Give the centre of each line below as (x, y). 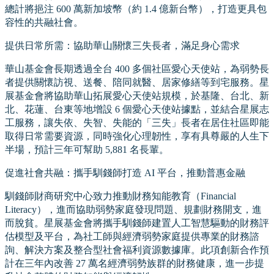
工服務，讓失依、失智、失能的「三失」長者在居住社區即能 (137, 123)
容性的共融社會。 (44, 22)
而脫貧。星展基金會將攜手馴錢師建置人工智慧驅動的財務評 (137, 223)
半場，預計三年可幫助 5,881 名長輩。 (87, 150)
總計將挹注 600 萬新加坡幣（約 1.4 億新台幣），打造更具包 (136, 9)
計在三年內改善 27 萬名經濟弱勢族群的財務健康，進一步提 (135, 264)
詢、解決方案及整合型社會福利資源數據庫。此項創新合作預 (137, 250)
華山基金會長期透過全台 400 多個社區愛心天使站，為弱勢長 (137, 69)
